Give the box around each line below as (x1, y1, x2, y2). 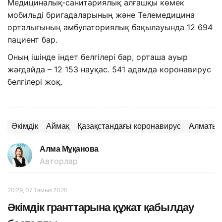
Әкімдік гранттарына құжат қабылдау (7, 201, 194, 214)
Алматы (189, 121, 218, 130)
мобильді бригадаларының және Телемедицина (7, 9, 195, 20)
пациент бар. (7, 34, 57, 45)
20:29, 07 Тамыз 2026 (7, 186, 67, 194)
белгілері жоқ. (7, 76, 62, 87)
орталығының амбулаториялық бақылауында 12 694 (7, 22, 213, 32)
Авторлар (40, 156, 78, 166)
